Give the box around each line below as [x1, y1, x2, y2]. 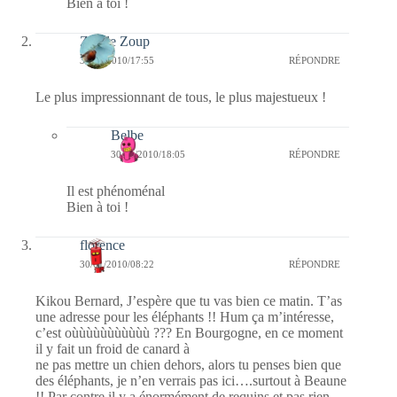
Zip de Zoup [80, 33, 150, 49]
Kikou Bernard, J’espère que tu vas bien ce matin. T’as [35, 292, 342, 308]
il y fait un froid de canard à [35, 340, 190, 356]
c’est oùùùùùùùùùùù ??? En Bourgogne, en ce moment [35, 324, 343, 340]
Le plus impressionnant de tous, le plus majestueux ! [35, 89, 326, 105]
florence [80, 237, 125, 253]
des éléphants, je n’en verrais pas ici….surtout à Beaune [35, 372, 346, 388]
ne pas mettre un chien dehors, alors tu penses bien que [35, 356, 341, 372]
